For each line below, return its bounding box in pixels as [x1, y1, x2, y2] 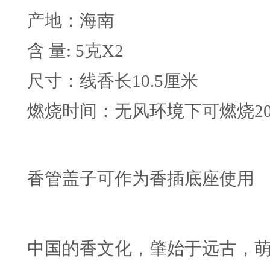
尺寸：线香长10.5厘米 [27, 71, 198, 90]
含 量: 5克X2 [27, 41, 124, 60]
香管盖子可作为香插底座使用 [27, 169, 254, 188]
